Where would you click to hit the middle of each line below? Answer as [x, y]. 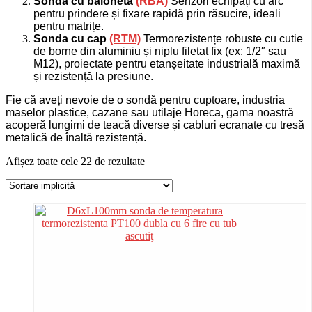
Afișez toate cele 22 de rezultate [75, 162]
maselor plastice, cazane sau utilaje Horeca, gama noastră [150, 113]
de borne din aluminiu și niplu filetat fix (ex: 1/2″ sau [160, 52]
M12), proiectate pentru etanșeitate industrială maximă [167, 64]
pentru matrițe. [69, 26]
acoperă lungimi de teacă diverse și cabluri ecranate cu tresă [155, 125]
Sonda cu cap [71, 39]
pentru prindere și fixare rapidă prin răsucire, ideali [157, 14]
